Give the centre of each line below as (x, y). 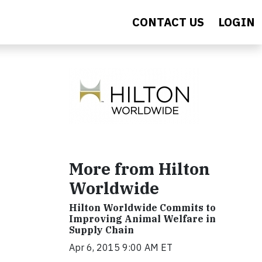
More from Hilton (139, 169)
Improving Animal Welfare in (142, 219)
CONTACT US (168, 22)
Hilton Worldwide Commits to (142, 208)
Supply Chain (101, 230)
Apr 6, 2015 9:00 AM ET (121, 247)
